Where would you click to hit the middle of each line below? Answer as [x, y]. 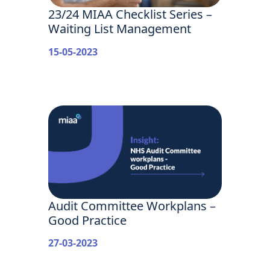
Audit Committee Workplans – [132, 206]
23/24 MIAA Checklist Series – [130, 14]
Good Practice [87, 220]
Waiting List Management [120, 29]
